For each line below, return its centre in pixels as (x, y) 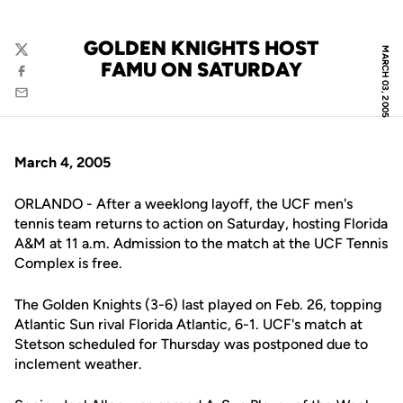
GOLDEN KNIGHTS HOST (201, 48)
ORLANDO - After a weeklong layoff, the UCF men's (184, 204)
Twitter (36, 58)
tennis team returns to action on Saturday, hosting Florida (201, 224)
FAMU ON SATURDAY (201, 70)
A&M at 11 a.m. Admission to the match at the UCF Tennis (201, 243)
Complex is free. (68, 263)
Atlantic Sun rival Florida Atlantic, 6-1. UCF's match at (188, 324)
